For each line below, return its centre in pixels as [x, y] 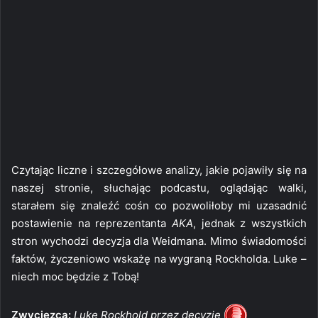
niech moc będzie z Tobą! [75, 276]
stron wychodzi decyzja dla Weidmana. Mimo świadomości [159, 241]
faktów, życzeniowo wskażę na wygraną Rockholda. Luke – [159, 258]
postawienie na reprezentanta [92, 223]
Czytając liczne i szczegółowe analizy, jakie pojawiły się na [159, 170]
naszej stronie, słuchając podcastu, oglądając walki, [159, 187]
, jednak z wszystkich [250, 223]
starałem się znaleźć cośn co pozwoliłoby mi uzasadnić [159, 205]
